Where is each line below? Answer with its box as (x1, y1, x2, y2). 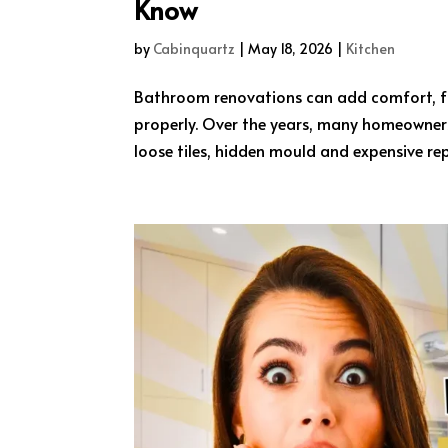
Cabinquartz (153, 39, 236, 59)
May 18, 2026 (248, 39, 334, 59)
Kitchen (346, 39, 396, 59)
